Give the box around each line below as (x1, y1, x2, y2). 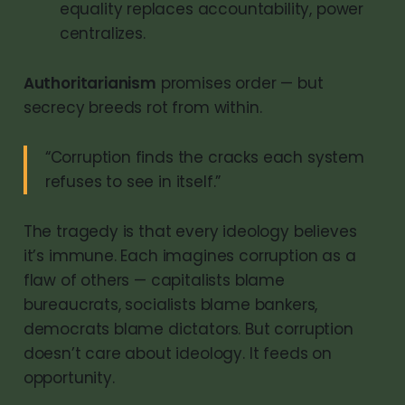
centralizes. (59, 22, 146, 44)
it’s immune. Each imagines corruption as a (23, 244, 356, 267)
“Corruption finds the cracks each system (44, 146, 364, 168)
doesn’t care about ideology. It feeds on (23, 342, 332, 364)
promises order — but (155, 71, 324, 94)
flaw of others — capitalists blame (23, 268, 285, 291)
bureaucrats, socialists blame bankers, (23, 293, 318, 316)
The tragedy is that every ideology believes (23, 220, 357, 242)
